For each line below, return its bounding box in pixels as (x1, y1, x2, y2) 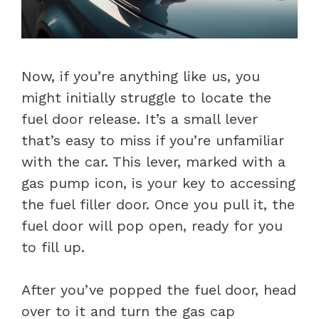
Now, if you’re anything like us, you (21, 67, 260, 85)
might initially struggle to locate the (21, 88, 271, 106)
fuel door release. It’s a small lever (21, 110, 258, 127)
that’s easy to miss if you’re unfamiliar (21, 131, 284, 149)
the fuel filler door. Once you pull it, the (21, 195, 295, 213)
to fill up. (21, 238, 85, 256)
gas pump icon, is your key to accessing (21, 174, 296, 192)
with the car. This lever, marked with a (21, 152, 286, 170)
